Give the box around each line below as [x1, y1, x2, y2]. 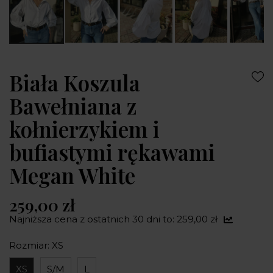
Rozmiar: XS [9, 239, 63, 252]
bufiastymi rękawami [9, 138, 215, 167]
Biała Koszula [9, 68, 140, 97]
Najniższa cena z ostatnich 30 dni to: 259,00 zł [9, 213, 218, 225]
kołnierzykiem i [9, 115, 160, 144]
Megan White [9, 161, 135, 190]
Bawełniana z [9, 91, 137, 121]
